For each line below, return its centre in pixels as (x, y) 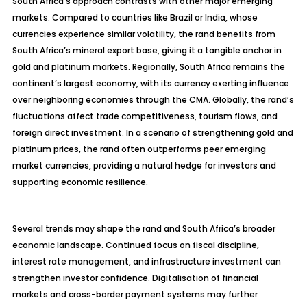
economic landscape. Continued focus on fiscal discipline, (135, 245)
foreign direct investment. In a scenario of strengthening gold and (152, 133)
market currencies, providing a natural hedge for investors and (144, 165)
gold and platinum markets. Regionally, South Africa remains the (148, 67)
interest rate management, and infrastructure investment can (146, 261)
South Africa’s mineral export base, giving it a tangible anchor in (147, 50)
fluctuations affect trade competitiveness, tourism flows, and (145, 116)
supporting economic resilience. (80, 182)
